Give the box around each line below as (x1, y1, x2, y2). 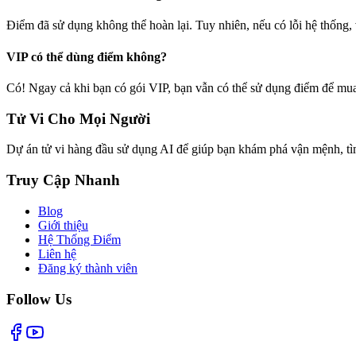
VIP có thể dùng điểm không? (6, 49, 167, 64)
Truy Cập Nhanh (6, 172, 120, 189)
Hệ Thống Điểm (38, 232, 121, 246)
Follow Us (6, 290, 72, 308)
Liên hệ (38, 246, 76, 261)
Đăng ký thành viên (38, 261, 137, 275)
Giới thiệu (38, 218, 88, 232)
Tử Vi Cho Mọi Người (6, 110, 150, 127)
